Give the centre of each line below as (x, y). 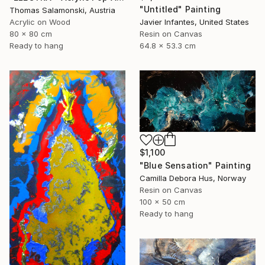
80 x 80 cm (31, 33)
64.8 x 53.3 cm (168, 45)
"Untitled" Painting (180, 9)
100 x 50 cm (162, 202)
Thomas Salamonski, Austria (62, 10)
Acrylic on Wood (40, 22)
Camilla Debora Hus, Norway (193, 178)
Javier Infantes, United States (194, 22)
